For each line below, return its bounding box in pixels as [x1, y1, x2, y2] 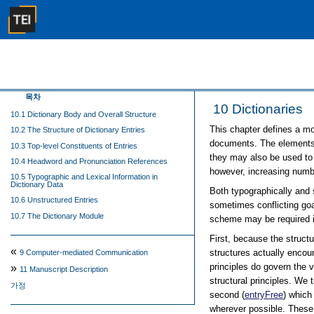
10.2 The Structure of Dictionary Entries [11, 125, 145, 135]
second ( [210, 289, 245, 300]
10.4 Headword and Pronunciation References [11, 156, 168, 165]
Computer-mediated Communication [26, 248, 148, 257]
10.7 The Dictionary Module [11, 211, 104, 220]
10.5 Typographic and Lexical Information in [11, 172, 158, 182]
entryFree [245, 289, 284, 300]
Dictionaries [232, 102, 303, 116]
